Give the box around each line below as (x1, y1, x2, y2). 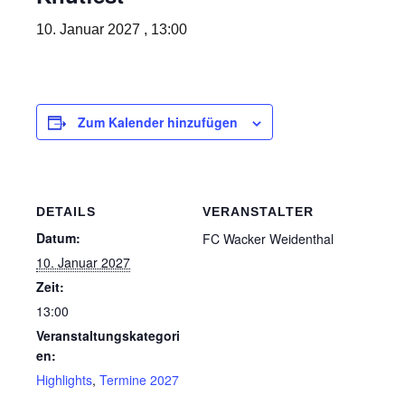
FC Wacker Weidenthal (202, 229, 334, 248)
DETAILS (36, 203, 96, 219)
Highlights (36, 370, 92, 389)
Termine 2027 (99, 370, 179, 389)
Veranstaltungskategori (36, 325, 180, 344)
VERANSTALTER (202, 203, 314, 219)
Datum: (36, 228, 80, 247)
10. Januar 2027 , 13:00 (36, 21, 187, 37)
